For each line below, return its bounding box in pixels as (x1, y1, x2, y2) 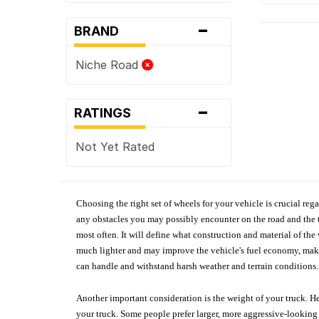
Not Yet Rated (75, 139, 155, 154)
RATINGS (74, 105, 140, 120)
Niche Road (75, 57, 142, 72)
